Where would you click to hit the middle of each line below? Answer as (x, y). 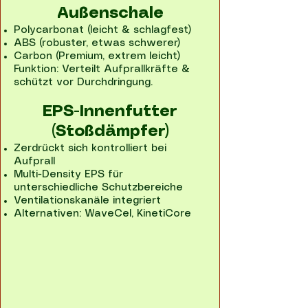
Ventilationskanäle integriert (87, 201)
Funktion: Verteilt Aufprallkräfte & (102, 69)
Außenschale (110, 14)
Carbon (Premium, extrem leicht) (97, 56)
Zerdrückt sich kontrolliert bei (90, 148)
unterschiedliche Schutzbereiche (98, 188)
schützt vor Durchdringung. (83, 82)
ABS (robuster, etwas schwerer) (97, 43)
